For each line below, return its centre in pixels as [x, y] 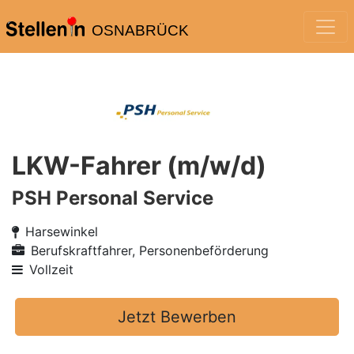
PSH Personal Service [113, 198]
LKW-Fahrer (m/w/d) [139, 166]
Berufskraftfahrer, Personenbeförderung [150, 250]
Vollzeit [51, 269]
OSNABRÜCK [140, 30]
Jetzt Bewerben [177, 317]
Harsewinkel [62, 232]
